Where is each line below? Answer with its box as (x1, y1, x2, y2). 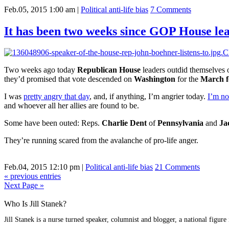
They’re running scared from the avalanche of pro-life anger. (4, 136, 198, 145)
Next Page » (4, 181, 44, 190)
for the (177, 75, 200, 84)
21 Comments (155, 163, 200, 172)
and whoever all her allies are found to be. (4, 101, 139, 110)
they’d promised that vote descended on (4, 75, 134, 84)
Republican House (77, 65, 141, 75)
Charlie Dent (102, 119, 147, 128)
